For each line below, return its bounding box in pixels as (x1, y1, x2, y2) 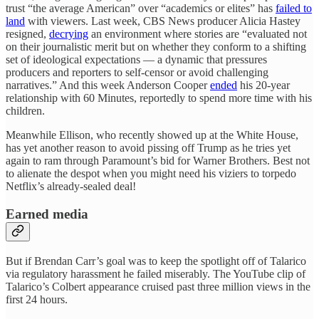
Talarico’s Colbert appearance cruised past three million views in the (6, 280, 310, 293)
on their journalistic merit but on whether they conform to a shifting (6, 41, 306, 53)
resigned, (6, 28, 49, 41)
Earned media (6, 206, 88, 221)
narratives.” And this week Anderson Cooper (6, 79, 210, 92)
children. (6, 105, 45, 117)
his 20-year (237, 79, 290, 92)
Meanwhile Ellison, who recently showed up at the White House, (6, 129, 298, 142)
